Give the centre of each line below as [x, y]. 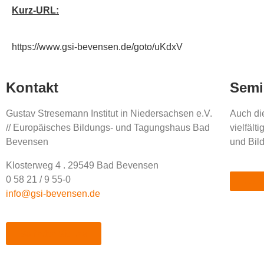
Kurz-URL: [35, 11]
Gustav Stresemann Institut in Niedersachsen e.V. [109, 114]
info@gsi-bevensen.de [53, 194]
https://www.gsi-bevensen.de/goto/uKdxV [97, 47]
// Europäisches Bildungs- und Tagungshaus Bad [108, 128]
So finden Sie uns [54, 234]
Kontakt [32, 88]
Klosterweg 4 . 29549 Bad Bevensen [82, 166]
